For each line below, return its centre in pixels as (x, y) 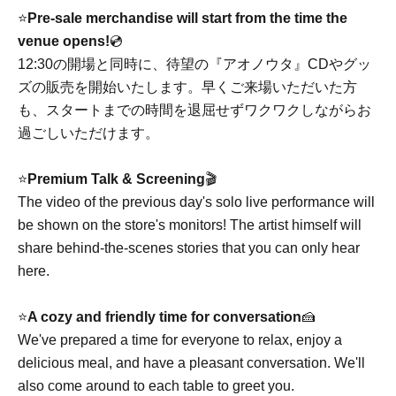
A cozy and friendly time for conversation (164, 316)
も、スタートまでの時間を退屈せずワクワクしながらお (194, 110)
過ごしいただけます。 (88, 133)
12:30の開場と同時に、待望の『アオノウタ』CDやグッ (194, 64)
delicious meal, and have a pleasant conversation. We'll (191, 362)
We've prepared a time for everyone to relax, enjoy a (180, 339)
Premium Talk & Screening (116, 179)
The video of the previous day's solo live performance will (196, 202)
